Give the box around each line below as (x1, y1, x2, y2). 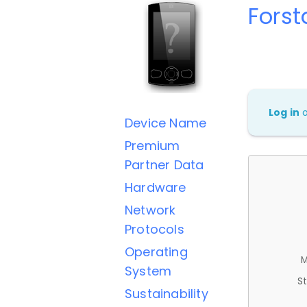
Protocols (125, 221, 184, 238)
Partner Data (125, 156, 204, 173)
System (125, 262, 172, 280)
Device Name (125, 114, 207, 132)
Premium (125, 137, 180, 154)
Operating (125, 243, 188, 260)
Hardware (125, 179, 186, 196)
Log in (269, 105, 300, 119)
